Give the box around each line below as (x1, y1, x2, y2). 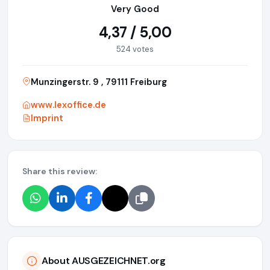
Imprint (31, 111, 63, 124)
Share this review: (22, 165, 97, 177)
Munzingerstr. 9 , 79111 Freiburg (31, 75, 167, 88)
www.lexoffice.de (31, 98, 106, 111)
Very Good (111, 2, 159, 15)
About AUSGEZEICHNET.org (42, 254, 166, 268)
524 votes (116, 43, 154, 54)
